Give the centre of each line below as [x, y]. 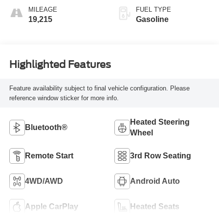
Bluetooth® [46, 127]
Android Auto [155, 181]
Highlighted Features [60, 64]
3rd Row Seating [161, 155]
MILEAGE [43, 10]
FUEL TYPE [153, 10]
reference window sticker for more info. [64, 98]
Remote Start [49, 155]
